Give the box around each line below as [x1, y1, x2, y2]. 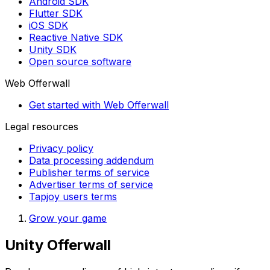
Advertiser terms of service [29, 178, 153, 190]
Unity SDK [29, 43, 77, 55]
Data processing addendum [29, 154, 154, 166]
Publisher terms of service [29, 166, 149, 178]
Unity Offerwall [5, 236, 111, 254]
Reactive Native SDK [29, 31, 123, 43]
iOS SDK [29, 19, 68, 31]
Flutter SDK [29, 7, 83, 19]
